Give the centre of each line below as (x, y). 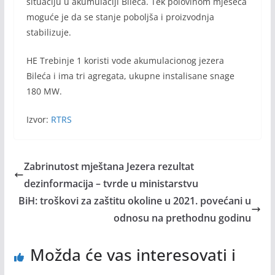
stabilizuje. (48, 33)
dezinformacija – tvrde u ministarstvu (111, 184)
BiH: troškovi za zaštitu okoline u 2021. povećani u (135, 201)
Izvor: (37, 120)
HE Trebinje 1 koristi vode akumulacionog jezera (125, 61)
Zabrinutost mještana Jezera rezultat (109, 167)
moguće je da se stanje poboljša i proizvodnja (120, 17)
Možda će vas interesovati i (133, 255)
